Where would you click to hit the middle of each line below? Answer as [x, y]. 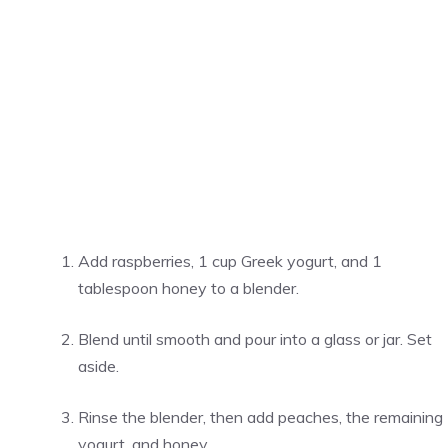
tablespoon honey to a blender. [188, 288]
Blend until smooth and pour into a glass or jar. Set [255, 339]
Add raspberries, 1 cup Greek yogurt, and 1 [230, 261]
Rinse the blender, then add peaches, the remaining [260, 417]
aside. [98, 366]
